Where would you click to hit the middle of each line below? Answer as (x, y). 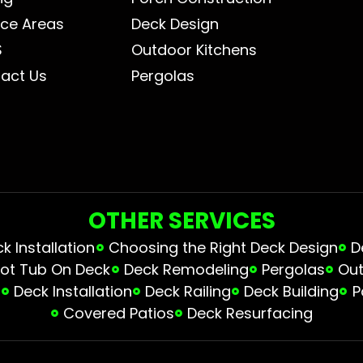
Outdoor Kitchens (194, 49)
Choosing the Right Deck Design (223, 247)
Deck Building (292, 291)
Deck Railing (188, 291)
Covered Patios (119, 313)
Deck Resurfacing (250, 313)
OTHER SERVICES (181, 220)
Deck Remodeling (186, 269)
